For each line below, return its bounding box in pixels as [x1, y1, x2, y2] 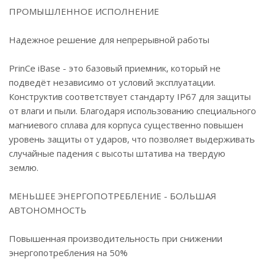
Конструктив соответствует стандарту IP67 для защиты [9, 91, 251, 103]
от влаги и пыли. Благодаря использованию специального [9, 105, 256, 117]
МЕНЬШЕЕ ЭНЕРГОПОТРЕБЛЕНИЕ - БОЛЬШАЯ [9, 190, 216, 202]
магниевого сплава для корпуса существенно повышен [9, 119, 243, 131]
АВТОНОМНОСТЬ [9, 204, 86, 216]
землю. [9, 161, 38, 174]
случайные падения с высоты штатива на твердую [9, 147, 225, 160]
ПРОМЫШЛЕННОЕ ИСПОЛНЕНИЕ [9, 5, 159, 18]
